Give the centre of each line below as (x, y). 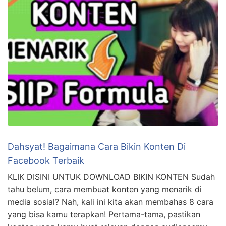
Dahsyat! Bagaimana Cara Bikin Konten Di (97, 146)
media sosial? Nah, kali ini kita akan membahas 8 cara (110, 202)
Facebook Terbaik (46, 160)
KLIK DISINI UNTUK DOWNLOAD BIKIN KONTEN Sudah (111, 176)
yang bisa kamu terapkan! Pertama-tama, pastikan (104, 214)
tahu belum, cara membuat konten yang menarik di (105, 189)
